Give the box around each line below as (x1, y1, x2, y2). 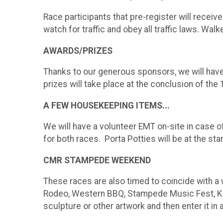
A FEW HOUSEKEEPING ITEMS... (43, 100, 170, 111)
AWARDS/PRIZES (43, 45, 112, 56)
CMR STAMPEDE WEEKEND (43, 155, 151, 165)
